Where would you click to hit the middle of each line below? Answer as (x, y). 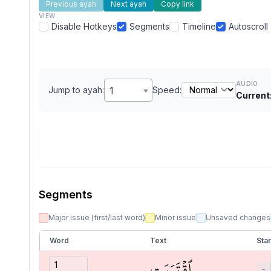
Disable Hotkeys (84, 26)
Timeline (199, 26)
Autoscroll (248, 26)
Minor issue (175, 217)
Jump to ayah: (76, 90)
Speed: (167, 90)
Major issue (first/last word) (97, 217)
